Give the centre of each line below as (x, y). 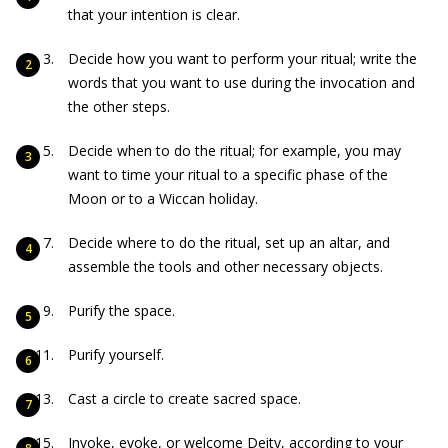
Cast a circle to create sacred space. (184, 398)
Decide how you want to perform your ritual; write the (242, 58)
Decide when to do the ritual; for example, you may (234, 150)
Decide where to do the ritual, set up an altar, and (229, 242)
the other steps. (119, 106)
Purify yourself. (116, 354)
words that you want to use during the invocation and (241, 82)
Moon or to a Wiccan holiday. (163, 198)
